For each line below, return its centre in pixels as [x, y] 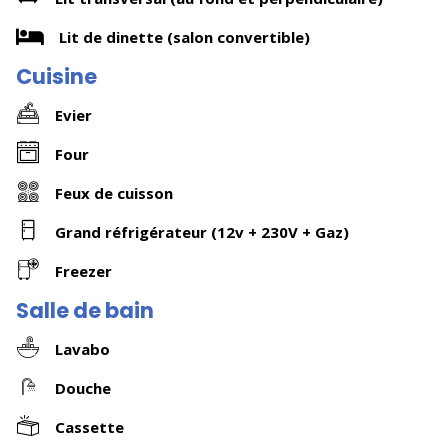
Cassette [89, 426]
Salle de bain [85, 310]
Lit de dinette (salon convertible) [184, 36]
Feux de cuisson [114, 192]
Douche [83, 387]
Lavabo [82, 348]
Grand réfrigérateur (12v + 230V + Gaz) [202, 231]
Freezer [83, 270]
